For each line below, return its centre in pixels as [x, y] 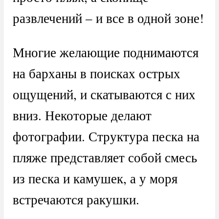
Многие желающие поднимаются [105, 52]
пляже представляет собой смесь [105, 157]
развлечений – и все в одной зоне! [108, 18]
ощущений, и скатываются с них [104, 94]
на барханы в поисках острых [96, 73]
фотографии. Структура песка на [106, 136]
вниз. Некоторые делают [82, 115]
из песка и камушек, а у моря [95, 178]
